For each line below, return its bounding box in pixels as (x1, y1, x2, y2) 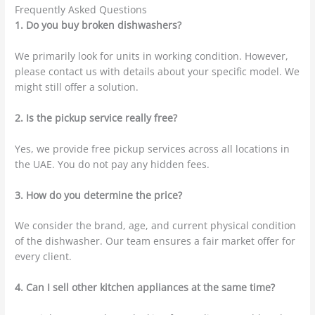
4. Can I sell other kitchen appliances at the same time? (15, 281, 276, 295)
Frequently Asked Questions (15, 3, 148, 17)
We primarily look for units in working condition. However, (15, 49, 289, 63)
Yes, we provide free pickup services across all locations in (15, 141, 290, 155)
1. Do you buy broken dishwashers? (15, 18, 182, 32)
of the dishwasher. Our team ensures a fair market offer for (15, 234, 296, 248)
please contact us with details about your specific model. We (15, 64, 300, 78)
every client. (15, 250, 72, 264)
